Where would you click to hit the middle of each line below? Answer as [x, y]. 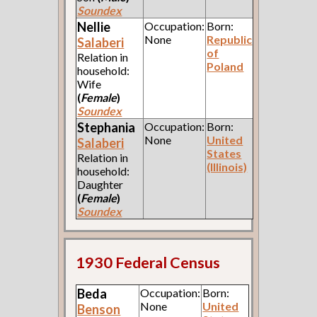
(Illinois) [227, 167]
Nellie [94, 27]
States [224, 154]
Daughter [100, 185]
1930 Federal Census [148, 262]
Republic [230, 40]
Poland [225, 67]
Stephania [106, 128]
